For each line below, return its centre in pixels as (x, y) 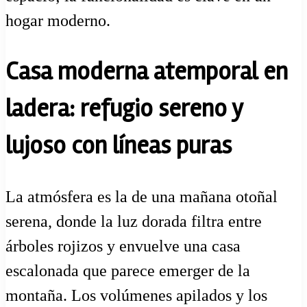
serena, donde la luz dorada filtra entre (134, 222)
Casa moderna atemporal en (147, 72)
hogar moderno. (58, 20)
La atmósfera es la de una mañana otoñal (142, 197)
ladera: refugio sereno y (124, 109)
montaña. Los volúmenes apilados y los (136, 296)
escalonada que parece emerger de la (128, 271)
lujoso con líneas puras (119, 146)
